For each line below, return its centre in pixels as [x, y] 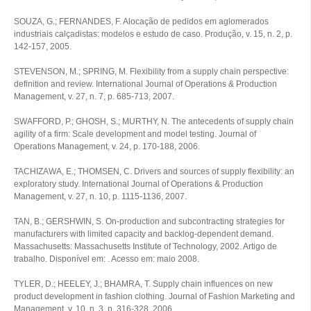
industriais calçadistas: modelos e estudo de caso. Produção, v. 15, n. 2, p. [153, 34]
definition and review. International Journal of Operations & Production [145, 84]
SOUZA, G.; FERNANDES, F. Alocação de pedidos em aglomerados [141, 22]
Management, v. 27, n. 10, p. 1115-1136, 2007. [100, 196]
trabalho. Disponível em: [61, 259]
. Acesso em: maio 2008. [153, 259]
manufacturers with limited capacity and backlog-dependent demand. [144, 234]
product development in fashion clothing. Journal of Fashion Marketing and [154, 296]
